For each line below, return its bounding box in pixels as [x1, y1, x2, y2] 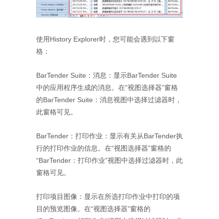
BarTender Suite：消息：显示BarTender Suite [36, 71, 177, 79]
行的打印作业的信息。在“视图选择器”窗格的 [36, 144, 171, 152]
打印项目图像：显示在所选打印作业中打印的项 [36, 192, 180, 200]
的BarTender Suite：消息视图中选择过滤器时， [36, 95, 182, 104]
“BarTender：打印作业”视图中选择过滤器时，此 [36, 156, 183, 164]
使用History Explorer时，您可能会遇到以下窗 [36, 35, 175, 43]
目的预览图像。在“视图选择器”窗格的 [36, 204, 151, 213]
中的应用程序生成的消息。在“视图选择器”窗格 [36, 83, 178, 91]
